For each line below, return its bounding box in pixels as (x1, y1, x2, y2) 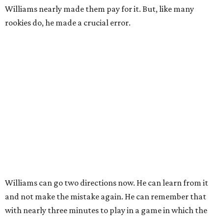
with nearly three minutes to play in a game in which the (5, 205, 207, 216)
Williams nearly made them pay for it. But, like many (5, 4, 194, 14)
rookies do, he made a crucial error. (5, 18, 131, 28)
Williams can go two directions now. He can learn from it (5, 178, 208, 188)
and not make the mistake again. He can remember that (5, 192, 206, 202)
